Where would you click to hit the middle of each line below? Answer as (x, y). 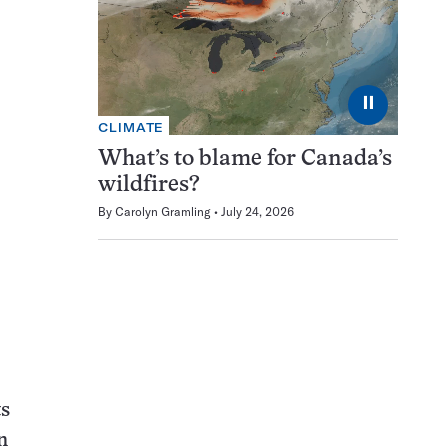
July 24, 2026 (257, 212)
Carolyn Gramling (163, 212)
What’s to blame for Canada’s (245, 160)
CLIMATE (131, 128)
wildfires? (149, 186)
